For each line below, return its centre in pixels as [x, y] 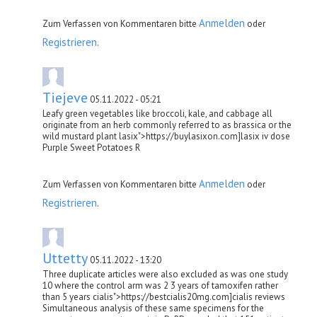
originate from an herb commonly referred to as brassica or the [167, 125]
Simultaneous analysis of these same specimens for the [153, 308]
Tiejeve [65, 97]
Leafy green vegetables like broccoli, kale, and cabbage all [157, 113]
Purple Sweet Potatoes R [91, 147]
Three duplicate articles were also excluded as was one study [165, 274]
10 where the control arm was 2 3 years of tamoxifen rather [160, 285]
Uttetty [65, 258]
